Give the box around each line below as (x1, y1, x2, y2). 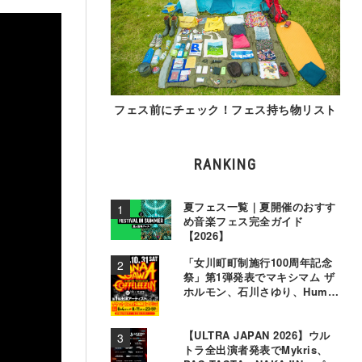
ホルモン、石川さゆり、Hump (183, 284, 335, 300)
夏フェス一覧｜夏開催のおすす (183, 199, 336, 215)
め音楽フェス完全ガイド (183, 213, 304, 229)
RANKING (194, 156, 257, 174)
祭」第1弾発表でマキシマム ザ (183, 269, 335, 285)
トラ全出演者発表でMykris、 (183, 342, 328, 358)
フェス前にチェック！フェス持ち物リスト (114, 101, 337, 118)
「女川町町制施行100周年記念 (183, 255, 333, 271)
